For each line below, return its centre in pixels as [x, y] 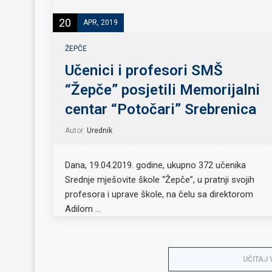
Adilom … [83, 209]
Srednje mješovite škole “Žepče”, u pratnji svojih [160, 179]
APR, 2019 [100, 22]
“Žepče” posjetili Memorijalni [162, 90]
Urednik [100, 130]
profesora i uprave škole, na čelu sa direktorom [159, 194]
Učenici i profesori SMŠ [144, 70]
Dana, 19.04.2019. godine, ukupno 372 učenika [155, 165]
